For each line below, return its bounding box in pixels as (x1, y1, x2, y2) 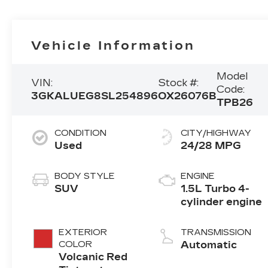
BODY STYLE (54, 170, 115, 181)
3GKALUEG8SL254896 (31, 90, 159, 102)
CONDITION (54, 127, 107, 138)
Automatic (181, 239, 237, 251)
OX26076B (158, 90, 217, 102)
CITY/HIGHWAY (181, 127, 252, 138)
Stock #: (158, 77, 199, 89)
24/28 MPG (181, 139, 242, 151)
